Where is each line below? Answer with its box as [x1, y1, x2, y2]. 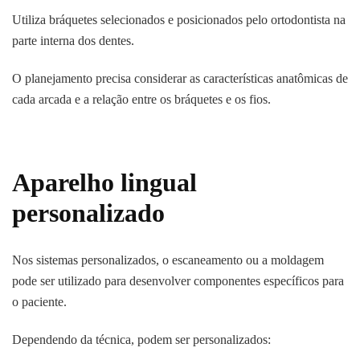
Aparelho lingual [12, 168, 197, 198]
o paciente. [12, 295, 67, 309]
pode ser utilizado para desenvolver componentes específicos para [12, 274, 344, 288]
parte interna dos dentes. [12, 34, 134, 48]
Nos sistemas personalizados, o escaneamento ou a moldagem [12, 253, 324, 268]
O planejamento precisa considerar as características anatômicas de [12, 72, 348, 86]
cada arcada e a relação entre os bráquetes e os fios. [12, 92, 271, 107]
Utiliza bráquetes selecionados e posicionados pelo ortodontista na [12, 13, 346, 27]
